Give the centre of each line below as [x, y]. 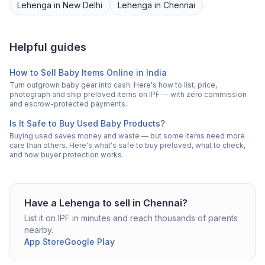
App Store [44, 242]
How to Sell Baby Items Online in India [88, 73]
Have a [42, 203]
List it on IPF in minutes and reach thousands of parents [131, 218]
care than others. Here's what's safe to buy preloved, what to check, [127, 146]
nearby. [39, 230]
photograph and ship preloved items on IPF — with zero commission [128, 95]
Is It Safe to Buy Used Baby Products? [87, 124]
